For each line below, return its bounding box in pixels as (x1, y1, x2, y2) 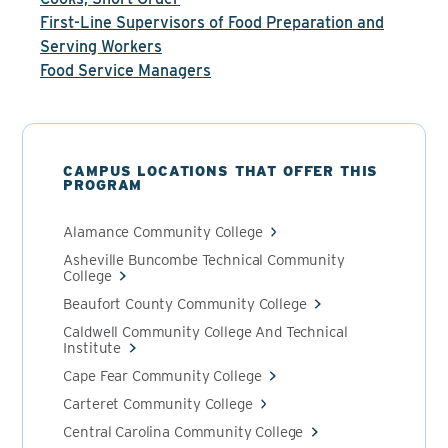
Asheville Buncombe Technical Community (63, 251, 345, 269)
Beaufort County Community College (63, 295, 307, 313)
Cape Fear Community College (63, 367, 262, 385)
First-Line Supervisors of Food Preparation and (40, 13, 384, 32)
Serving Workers (40, 37, 162, 56)
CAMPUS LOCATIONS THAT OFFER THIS (63, 163, 379, 179)
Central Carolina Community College (63, 423, 304, 441)
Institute (63, 339, 122, 357)
